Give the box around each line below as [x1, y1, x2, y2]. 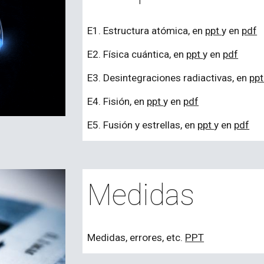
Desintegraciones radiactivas [103, 72, 233, 84]
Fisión [103, 95, 130, 107]
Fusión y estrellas [103, 119, 181, 131]
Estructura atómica [103, 25, 189, 37]
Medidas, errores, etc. [87, 232, 186, 243]
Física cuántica [103, 48, 170, 60]
